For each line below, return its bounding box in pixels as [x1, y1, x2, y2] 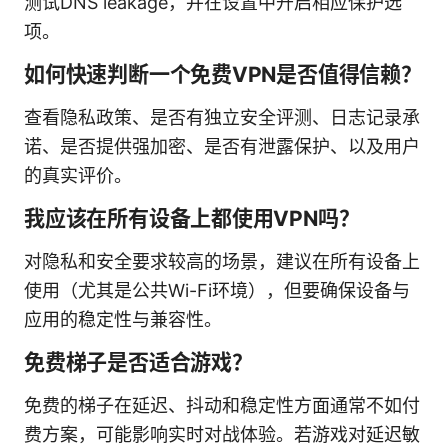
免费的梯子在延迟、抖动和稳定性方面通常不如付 [24, 394, 420, 416]
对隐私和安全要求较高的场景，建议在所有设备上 [24, 250, 420, 272]
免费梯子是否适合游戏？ [24, 349, 253, 375]
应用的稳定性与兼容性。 [24, 308, 222, 330]
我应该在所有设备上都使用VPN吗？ [24, 205, 360, 231]
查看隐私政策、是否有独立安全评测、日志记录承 [24, 106, 420, 128]
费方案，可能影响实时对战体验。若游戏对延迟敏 [24, 423, 420, 445]
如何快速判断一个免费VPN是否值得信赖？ [24, 61, 422, 87]
